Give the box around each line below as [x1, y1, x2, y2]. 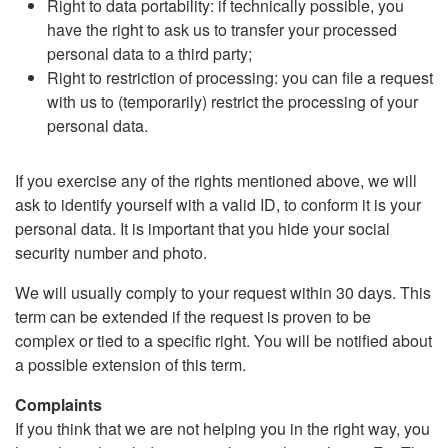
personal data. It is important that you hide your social [15, 217, 390, 240]
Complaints [15, 393, 102, 416]
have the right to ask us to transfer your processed [47, 18, 397, 41]
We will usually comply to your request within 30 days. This [15, 281, 431, 304]
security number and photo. [15, 241, 207, 264]
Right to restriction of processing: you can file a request [47, 66, 433, 89]
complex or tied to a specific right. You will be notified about [15, 329, 432, 352]
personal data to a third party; [47, 42, 252, 65]
